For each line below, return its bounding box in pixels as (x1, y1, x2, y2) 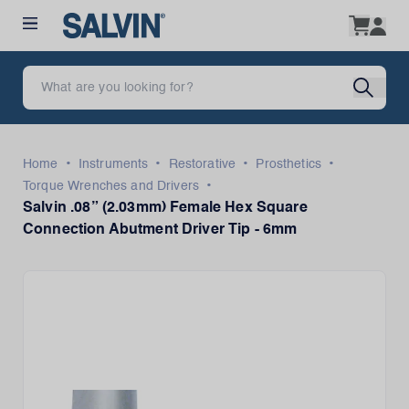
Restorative (168, 158, 236, 171)
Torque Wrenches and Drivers (23, 180, 200, 193)
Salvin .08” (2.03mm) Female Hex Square (23, 201, 308, 215)
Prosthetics (256, 158, 322, 171)
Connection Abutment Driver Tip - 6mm (23, 223, 298, 237)
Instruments (78, 158, 149, 171)
